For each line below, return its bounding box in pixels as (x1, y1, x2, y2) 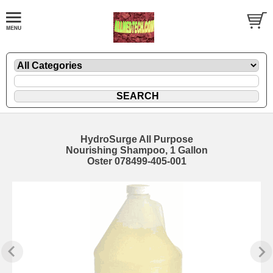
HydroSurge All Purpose (80, 133, 193, 144)
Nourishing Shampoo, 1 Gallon (65, 144, 208, 155)
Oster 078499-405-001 (87, 155, 186, 166)
